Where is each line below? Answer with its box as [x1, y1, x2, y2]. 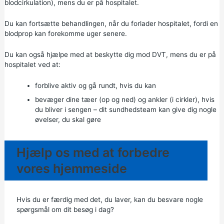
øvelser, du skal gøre [34, 115, 101, 124]
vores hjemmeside [16, 161, 127, 176]
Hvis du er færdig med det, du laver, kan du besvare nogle [16, 195, 203, 204]
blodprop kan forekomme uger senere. [4, 29, 127, 38]
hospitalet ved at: [4, 60, 60, 69]
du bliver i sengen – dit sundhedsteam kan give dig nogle [34, 105, 216, 114]
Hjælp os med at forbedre [16, 145, 169, 160]
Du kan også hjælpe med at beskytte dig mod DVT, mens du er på [4, 50, 216, 59]
